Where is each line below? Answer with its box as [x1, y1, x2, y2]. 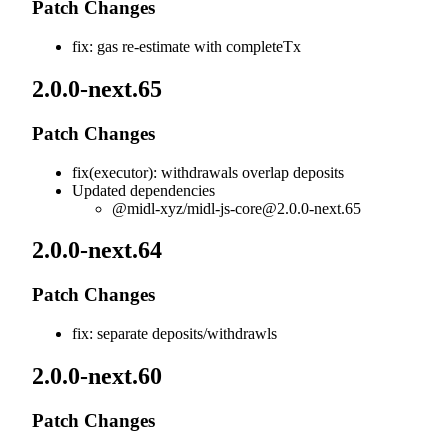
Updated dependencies [72, 181, 215, 199]
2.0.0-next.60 [32, 363, 168, 389]
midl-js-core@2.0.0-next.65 [187, 199, 361, 217]
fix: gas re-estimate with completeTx [72, 38, 301, 56]
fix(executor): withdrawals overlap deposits [72, 163, 344, 181]
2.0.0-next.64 [32, 237, 168, 264]
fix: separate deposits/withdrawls [72, 325, 277, 343]
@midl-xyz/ [112, 199, 187, 217]
